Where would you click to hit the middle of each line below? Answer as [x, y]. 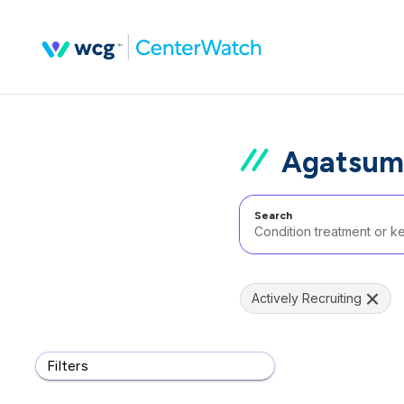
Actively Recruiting [307, 298]
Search [273, 216]
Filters [68, 366]
